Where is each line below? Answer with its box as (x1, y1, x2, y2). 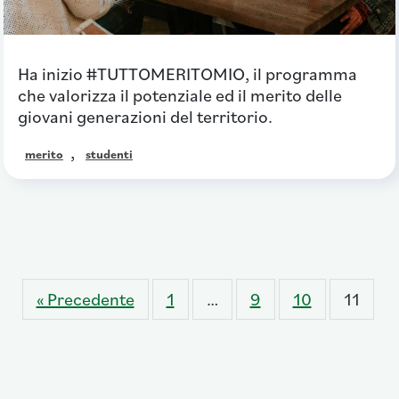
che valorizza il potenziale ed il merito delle (18, 84, 342, 108)
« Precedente (36, 288, 134, 312)
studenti (85, 146, 133, 163)
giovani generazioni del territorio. (18, 105, 273, 129)
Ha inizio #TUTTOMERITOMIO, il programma (18, 62, 357, 86)
